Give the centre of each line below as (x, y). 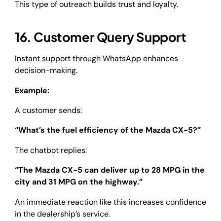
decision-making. (47, 71)
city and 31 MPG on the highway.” (79, 182)
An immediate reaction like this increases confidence (110, 202)
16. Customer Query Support (101, 37)
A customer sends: (48, 110)
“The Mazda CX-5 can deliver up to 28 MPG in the (110, 170)
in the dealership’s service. (62, 214)
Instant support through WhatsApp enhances (96, 59)
